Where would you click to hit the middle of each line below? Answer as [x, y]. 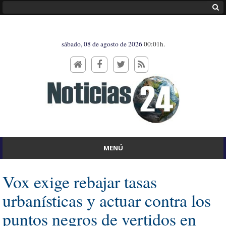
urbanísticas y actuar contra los [107, 200]
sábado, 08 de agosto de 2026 [102, 44]
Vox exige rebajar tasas [80, 181]
